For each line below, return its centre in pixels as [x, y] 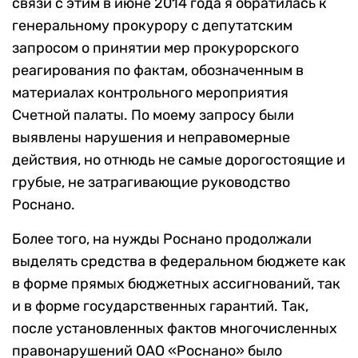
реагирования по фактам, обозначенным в [158, 71]
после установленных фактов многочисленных [175, 329]
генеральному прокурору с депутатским [152, 26]
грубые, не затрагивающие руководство [151, 183]
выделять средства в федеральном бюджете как [179, 262]
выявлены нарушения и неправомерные [151, 138]
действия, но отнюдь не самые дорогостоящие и [179, 160]
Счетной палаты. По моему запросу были [153, 115]
